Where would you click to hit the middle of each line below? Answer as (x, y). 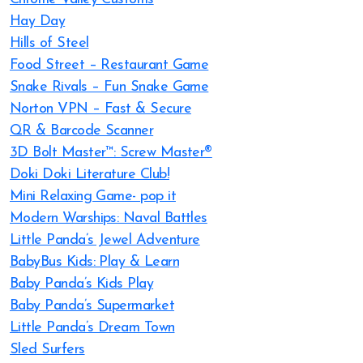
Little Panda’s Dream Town (92, 328)
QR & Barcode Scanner (82, 131)
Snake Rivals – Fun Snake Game (109, 87)
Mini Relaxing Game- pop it (93, 196)
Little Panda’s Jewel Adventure (105, 240)
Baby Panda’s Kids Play (82, 284)
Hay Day (38, 21)
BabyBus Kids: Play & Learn (94, 262)
